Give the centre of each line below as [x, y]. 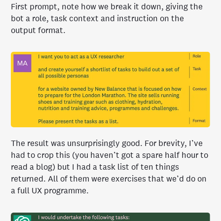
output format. [38, 30]
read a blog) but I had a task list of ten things [95, 167]
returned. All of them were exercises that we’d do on [109, 179]
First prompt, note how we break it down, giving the [107, 6]
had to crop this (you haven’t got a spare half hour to [110, 155]
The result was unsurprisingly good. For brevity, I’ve [107, 144]
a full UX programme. [50, 191]
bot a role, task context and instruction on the [98, 18]
